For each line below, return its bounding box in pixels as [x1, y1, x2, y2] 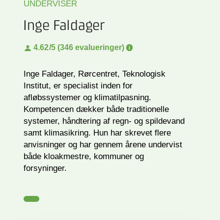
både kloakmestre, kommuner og [24, 152, 144, 162]
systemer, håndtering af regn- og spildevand [24, 116, 185, 126]
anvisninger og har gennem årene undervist [24, 140, 182, 150]
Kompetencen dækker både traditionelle [24, 105, 169, 114]
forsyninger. [24, 164, 67, 173]
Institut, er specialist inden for [24, 81, 133, 91]
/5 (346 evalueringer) [49, 43, 126, 52]
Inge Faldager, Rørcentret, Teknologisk [24, 69, 165, 79]
